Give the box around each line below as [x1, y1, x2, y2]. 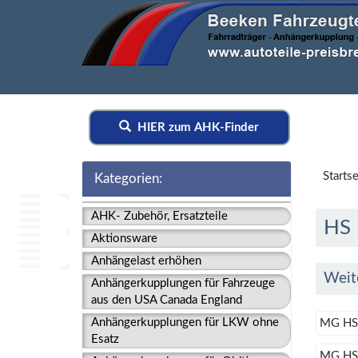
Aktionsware [91, 233, 157, 245]
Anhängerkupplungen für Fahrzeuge [91, 277, 275, 289]
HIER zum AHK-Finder [131, 121, 260, 133]
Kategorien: [94, 172, 162, 185]
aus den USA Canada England [91, 294, 242, 306]
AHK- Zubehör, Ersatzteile [91, 210, 228, 222]
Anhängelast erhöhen [91, 255, 201, 267]
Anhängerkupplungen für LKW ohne [91, 316, 279, 328]
